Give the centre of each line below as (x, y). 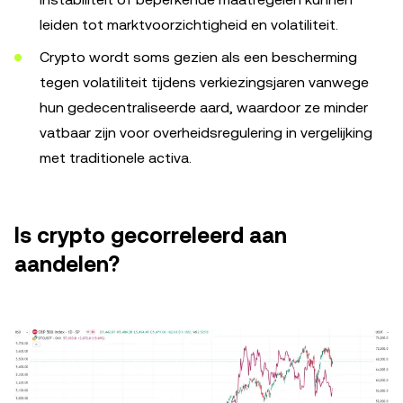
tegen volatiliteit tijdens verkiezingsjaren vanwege (204, 82)
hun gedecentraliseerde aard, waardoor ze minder (204, 107)
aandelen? (67, 264)
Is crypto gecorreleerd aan (151, 236)
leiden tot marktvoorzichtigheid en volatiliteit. (189, 25)
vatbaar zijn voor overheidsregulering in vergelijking (206, 133)
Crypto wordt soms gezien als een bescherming (198, 57)
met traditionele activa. (116, 158)
